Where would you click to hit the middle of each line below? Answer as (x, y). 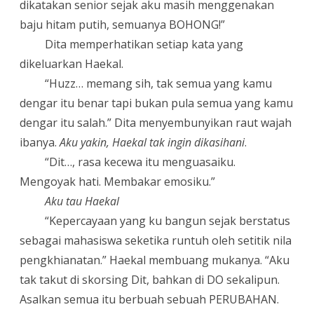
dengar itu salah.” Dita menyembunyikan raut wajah (156, 122)
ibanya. (40, 142)
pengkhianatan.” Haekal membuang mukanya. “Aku (155, 260)
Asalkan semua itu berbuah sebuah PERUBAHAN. (149, 299)
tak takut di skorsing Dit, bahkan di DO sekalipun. (150, 279)
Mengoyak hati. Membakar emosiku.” (117, 181)
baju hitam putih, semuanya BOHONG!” (122, 24)
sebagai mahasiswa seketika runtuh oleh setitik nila (156, 240)
